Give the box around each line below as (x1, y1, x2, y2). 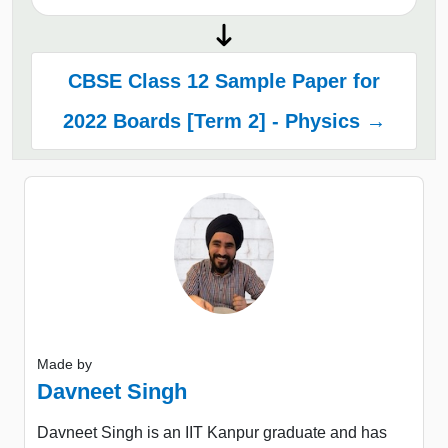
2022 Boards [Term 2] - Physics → (62, 110, 386, 133)
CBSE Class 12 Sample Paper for (68, 70, 380, 93)
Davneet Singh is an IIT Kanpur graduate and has (37, 423, 387, 441)
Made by (37, 355, 92, 372)
